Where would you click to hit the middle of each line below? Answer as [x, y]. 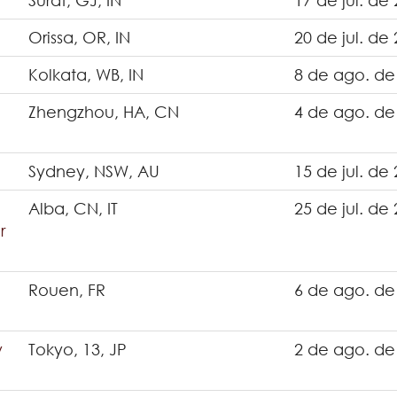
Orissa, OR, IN [79, 37]
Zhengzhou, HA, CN [104, 112]
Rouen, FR [67, 290]
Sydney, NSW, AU [94, 171]
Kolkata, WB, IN [86, 74]
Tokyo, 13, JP [78, 349]
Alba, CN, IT [73, 208]
